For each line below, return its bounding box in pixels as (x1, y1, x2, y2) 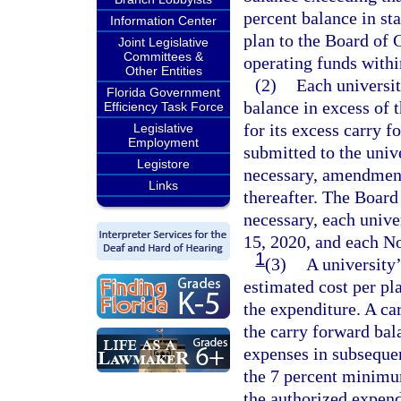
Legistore (137, 157, 190, 171)
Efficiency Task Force (103, 99, 224, 114)
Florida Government (107, 85, 220, 99)
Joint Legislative (118, 35, 209, 49)
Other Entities (124, 64, 202, 78)
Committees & (124, 49, 203, 64)
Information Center (110, 13, 217, 28)
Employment (128, 135, 199, 149)
